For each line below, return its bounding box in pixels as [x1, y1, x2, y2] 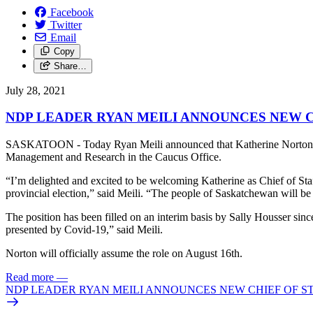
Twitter [50, 18, 82, 31]
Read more [6, 271, 54, 284]
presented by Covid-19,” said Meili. [6, 224, 166, 236]
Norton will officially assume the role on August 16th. [6, 247, 242, 260]
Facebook [50, 6, 94, 18]
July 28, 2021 [6, 84, 66, 96]
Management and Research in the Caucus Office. [6, 151, 224, 163]
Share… [53, 60, 87, 71]
